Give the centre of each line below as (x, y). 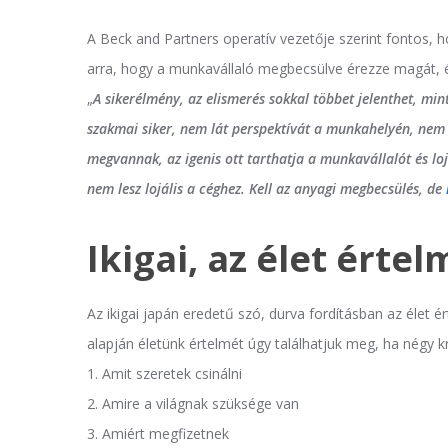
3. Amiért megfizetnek (158, 433)
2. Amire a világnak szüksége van (193, 403)
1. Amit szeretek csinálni (164, 373)
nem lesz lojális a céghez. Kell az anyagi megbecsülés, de (266, 189)
